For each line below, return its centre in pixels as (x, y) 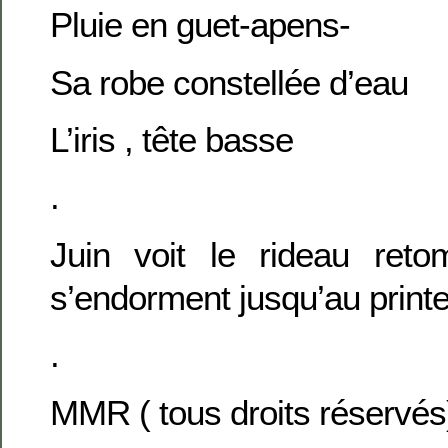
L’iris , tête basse (171, 140)
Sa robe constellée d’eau (229, 82)
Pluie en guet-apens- (200, 25)
